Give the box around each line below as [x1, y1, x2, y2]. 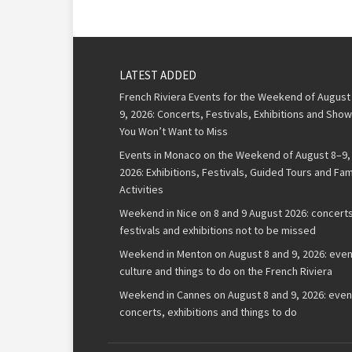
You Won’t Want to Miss [119, 124, 228, 139]
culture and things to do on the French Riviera [119, 264, 332, 279]
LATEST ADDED [119, 68, 196, 83]
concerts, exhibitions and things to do [119, 305, 297, 320]
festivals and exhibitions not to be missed [119, 223, 316, 238]
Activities [119, 182, 163, 197]
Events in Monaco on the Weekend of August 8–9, [119, 148, 350, 163]
